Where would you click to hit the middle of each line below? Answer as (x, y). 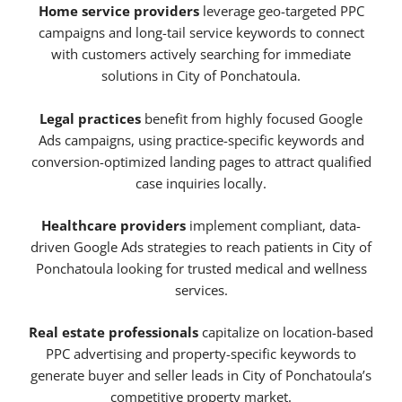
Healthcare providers (114, 226)
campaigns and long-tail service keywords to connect (201, 33)
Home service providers (118, 11)
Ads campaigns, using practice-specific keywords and (201, 140)
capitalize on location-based (286, 332)
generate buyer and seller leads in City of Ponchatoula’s (201, 376)
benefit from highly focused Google (252, 118)
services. (201, 290)
